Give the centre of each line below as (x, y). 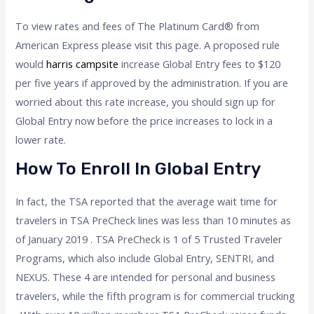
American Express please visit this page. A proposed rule (148, 45)
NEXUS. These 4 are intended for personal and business (146, 277)
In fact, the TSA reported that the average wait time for (147, 202)
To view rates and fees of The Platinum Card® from (138, 26)
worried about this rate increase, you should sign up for (146, 101)
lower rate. (41, 139)
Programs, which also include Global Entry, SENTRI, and (145, 258)
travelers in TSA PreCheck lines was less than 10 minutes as (153, 220)
